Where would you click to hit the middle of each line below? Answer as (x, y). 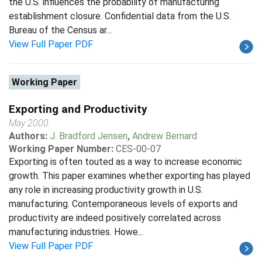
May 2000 (29, 123)
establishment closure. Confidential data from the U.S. (120, 16)
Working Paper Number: (61, 149)
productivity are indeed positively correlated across (115, 218)
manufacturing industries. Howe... (76, 232)
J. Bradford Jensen (89, 136)
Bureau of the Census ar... (60, 30)
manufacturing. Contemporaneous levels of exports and (123, 204)
